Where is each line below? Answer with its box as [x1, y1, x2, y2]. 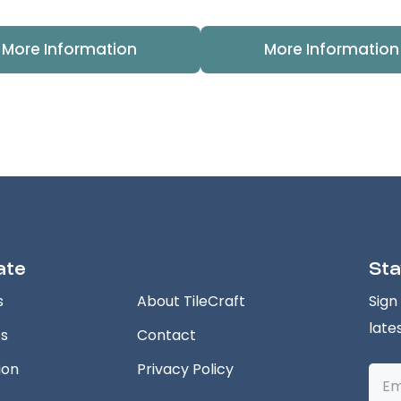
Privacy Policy [137, 359, 234, 380]
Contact [137, 325, 196, 346]
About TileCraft [137, 291, 245, 311]
